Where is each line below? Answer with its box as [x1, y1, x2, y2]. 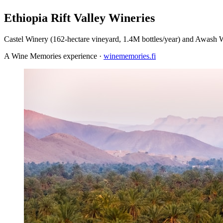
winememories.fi [104, 51, 156, 60]
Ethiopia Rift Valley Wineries [4, 11, 155, 24]
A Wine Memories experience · [4, 51, 104, 60]
